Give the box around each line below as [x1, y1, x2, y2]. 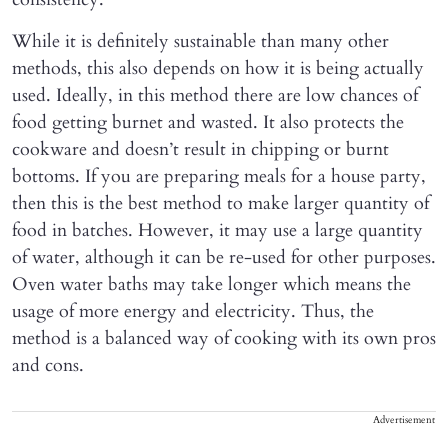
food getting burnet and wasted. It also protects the [12, 110, 404, 136]
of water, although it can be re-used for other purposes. [12, 245, 436, 271]
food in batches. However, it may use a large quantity [12, 218, 423, 244]
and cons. [12, 353, 84, 379]
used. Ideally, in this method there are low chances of [12, 83, 418, 109]
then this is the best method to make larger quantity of [12, 191, 429, 217]
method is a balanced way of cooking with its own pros [12, 326, 436, 352]
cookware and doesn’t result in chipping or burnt [12, 137, 389, 163]
